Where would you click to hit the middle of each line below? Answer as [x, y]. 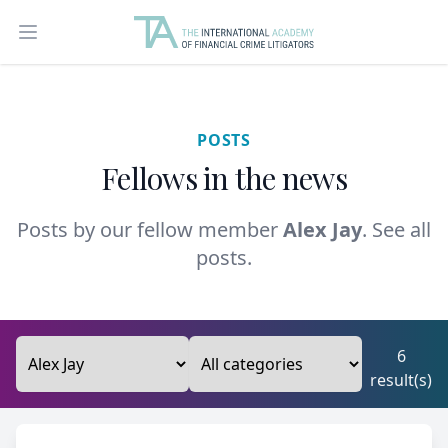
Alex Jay [322, 229]
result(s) [401, 380]
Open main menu [92, 42]
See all [401, 229]
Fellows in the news [224, 178]
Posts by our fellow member [150, 229]
